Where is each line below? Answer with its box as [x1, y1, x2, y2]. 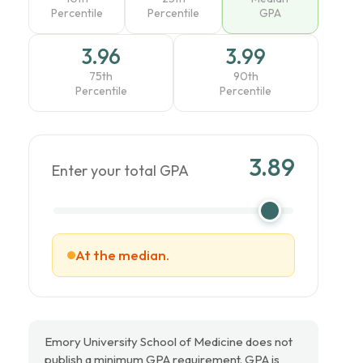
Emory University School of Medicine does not [45, 334, 293, 350]
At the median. [75, 246, 170, 264]
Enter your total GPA [52, 161, 190, 181]
